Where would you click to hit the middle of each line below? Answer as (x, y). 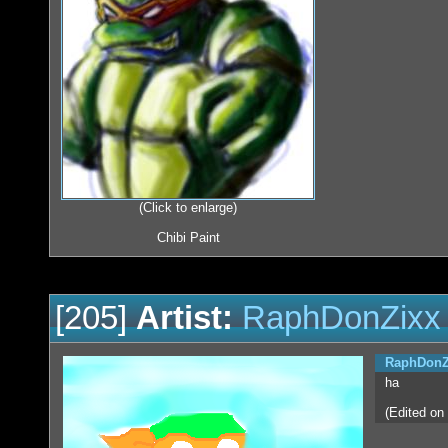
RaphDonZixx (341, 318)
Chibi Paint (188, 238)
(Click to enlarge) (188, 208)
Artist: (184, 318)
